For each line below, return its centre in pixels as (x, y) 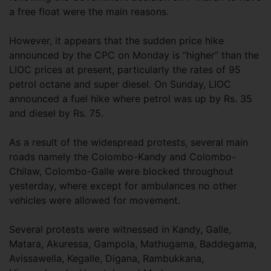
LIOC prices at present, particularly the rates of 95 (125, 70)
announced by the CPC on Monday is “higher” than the (134, 55)
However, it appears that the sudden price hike (116, 41)
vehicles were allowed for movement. (96, 200)
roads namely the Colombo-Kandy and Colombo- (122, 157)
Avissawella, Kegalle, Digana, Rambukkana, (106, 258)
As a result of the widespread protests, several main (129, 142)
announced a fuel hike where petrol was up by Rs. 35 (131, 99)
